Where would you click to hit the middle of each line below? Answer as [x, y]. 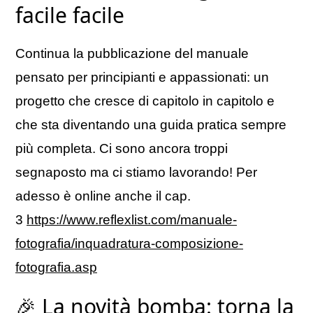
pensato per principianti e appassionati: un [142, 78]
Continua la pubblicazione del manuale [132, 54]
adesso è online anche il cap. [103, 196]
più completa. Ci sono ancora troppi [122, 149]
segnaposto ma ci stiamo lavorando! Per [136, 173]
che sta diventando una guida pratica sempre [151, 125]
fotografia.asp [56, 268]
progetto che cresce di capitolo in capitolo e [145, 101]
